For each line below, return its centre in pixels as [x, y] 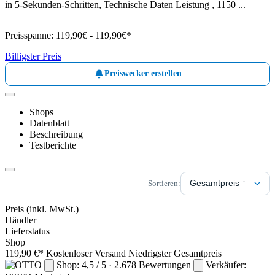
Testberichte [53, 145]
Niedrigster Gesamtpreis [175, 253]
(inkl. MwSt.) [52, 209]
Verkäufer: [226, 265]
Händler [21, 220]
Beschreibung [56, 134]
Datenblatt [49, 123]
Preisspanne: [30, 35]
